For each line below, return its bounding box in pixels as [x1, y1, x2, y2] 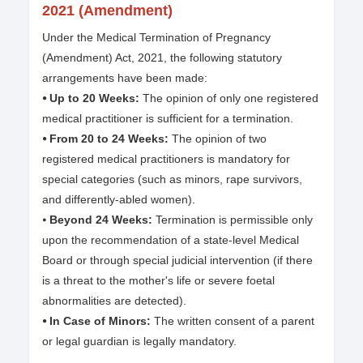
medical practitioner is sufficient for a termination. [42, 112, 293, 126]
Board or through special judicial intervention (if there [42, 254, 313, 267]
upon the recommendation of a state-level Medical [42, 233, 299, 247]
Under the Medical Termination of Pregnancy [42, 31, 271, 45]
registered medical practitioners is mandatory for [42, 152, 290, 166]
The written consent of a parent [151, 314, 314, 328]
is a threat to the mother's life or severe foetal [42, 274, 275, 288]
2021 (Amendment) [42, 2, 173, 19]
